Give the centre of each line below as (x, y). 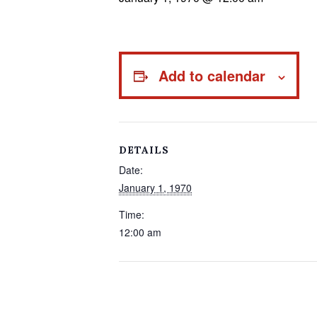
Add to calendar (212, 75)
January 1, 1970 (155, 188)
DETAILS (144, 150)
